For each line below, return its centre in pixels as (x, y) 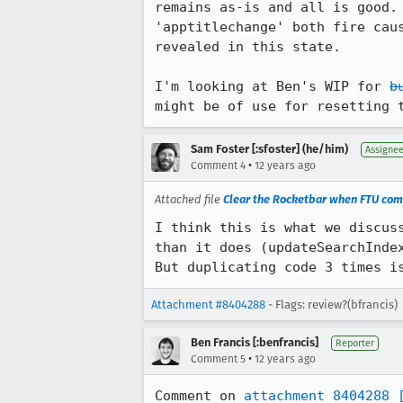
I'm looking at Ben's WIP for (272, 86)
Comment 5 (218, 359)
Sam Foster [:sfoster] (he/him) (269, 149)
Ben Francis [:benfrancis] (255, 342)
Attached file (189, 199)
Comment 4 (218, 166)
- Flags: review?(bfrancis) (331, 304)
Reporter (355, 343)
